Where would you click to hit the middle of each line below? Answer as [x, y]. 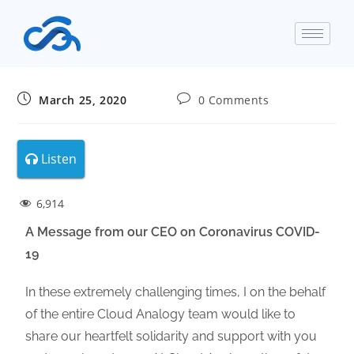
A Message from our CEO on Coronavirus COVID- [173, 232]
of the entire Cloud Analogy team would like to [161, 314]
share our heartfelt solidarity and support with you [171, 336]
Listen [59, 159]
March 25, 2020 [83, 100]
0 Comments [233, 100]
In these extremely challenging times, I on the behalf [176, 292]
